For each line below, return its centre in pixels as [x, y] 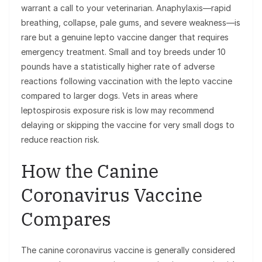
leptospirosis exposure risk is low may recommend [118, 111]
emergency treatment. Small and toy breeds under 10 [123, 52]
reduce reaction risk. [60, 140]
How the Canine [90, 171]
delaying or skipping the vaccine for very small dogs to [128, 125]
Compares [66, 219]
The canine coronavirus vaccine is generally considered [128, 250]
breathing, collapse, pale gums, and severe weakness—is [131, 23]
